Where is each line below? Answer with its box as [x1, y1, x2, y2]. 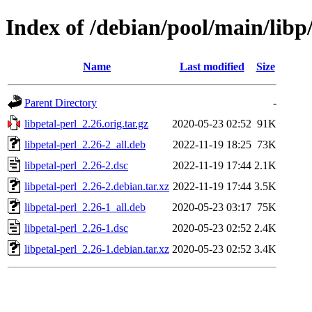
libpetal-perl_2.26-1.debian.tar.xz [24, 242, 169, 255]
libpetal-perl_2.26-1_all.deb [24, 201, 146, 213]
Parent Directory [24, 96, 97, 109]
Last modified [179, 60, 244, 72]
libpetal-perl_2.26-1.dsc [24, 221, 128, 234]
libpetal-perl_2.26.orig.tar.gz [24, 117, 148, 130]
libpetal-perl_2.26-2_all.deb [24, 138, 146, 150]
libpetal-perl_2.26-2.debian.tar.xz [24, 180, 169, 192]
